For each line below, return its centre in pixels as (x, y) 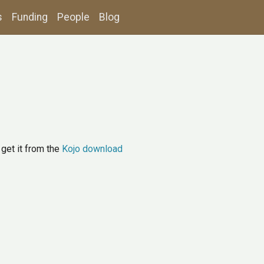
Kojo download (92, 149)
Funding (30, 17)
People (73, 17)
